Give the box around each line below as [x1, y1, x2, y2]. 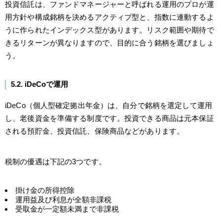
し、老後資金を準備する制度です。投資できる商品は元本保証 [5, 113, 214, 122]
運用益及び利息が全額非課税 [15, 195, 111, 204]
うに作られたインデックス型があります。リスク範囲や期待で [5, 25, 214, 34]
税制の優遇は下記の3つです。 [5, 157, 106, 166]
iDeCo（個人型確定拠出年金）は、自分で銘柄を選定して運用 [5, 101, 212, 110]
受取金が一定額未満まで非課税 [15, 204, 119, 213]
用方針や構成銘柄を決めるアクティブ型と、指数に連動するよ [5, 12, 214, 21]
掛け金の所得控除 [15, 185, 74, 194]
